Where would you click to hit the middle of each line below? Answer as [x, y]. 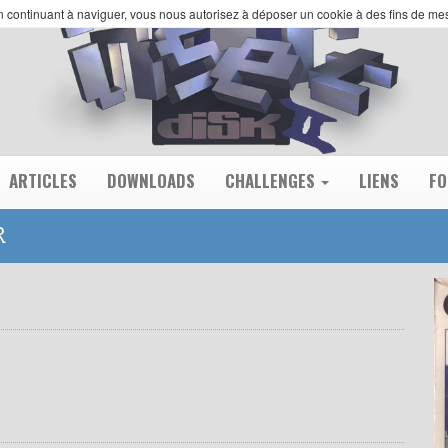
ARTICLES [43, 180]
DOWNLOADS [151, 180]
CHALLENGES [272, 180]
